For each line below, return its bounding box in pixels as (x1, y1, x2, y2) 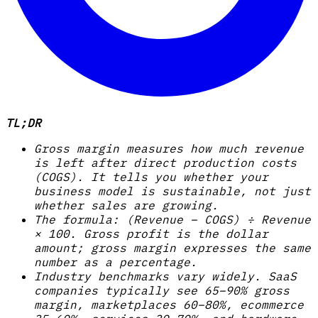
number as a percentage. (34, 255, 197, 270)
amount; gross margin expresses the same (34, 241, 311, 256)
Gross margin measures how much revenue (34, 141, 304, 156)
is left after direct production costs (34, 155, 297, 170)
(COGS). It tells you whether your (34, 170, 268, 185)
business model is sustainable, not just (34, 184, 311, 199)
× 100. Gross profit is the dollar (34, 226, 268, 241)
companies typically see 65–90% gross (34, 283, 290, 298)
